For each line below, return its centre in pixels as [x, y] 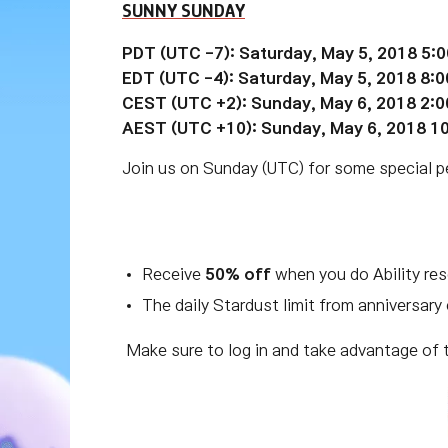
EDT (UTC [161, 78]
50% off [238, 274]
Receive [173, 274]
